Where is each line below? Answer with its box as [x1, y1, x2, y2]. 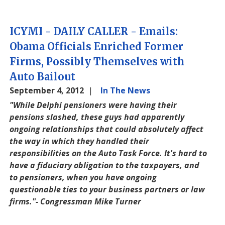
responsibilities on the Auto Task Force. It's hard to [10, 148, 207, 159]
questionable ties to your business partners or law [10, 184, 205, 195]
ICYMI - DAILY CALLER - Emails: [10, 25, 178, 38]
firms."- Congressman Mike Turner [10, 196, 142, 207]
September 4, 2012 [10, 85, 86, 96]
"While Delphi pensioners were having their [10, 99, 177, 110]
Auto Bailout [10, 70, 76, 83]
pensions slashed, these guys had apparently [10, 111, 185, 123]
